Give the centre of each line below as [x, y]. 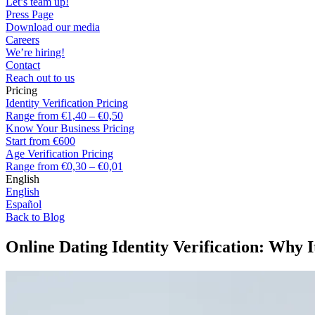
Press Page [30, 14]
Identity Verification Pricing [67, 103]
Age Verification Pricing [59, 154]
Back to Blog [35, 217]
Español [24, 204]
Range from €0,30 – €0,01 [64, 166]
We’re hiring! [35, 52]
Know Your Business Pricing [70, 128]
